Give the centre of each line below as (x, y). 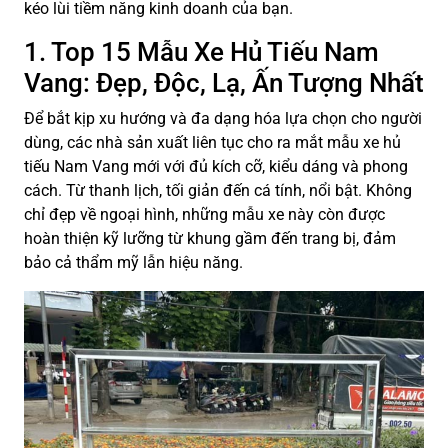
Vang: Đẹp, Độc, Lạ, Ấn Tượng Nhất (224, 83)
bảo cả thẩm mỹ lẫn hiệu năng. (133, 263)
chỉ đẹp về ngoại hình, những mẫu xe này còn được (204, 215)
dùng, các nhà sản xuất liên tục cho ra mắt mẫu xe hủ (212, 143)
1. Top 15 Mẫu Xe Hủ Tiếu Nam (201, 52)
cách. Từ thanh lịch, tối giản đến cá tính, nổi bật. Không (218, 191)
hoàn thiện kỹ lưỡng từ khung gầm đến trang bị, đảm (210, 239)
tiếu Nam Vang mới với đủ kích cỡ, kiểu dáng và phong (216, 167)
